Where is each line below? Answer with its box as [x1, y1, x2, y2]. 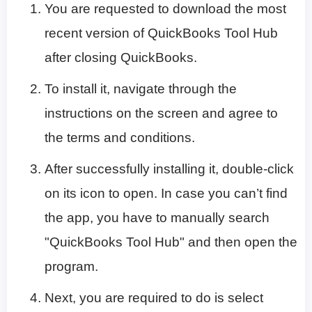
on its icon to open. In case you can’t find [45, 186, 288, 201]
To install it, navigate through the [45, 81, 237, 97]
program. [45, 259, 98, 274]
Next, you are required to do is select [45, 290, 263, 306]
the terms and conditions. [45, 130, 195, 146]
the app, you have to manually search [45, 210, 270, 226]
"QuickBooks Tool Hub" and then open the [45, 235, 297, 250]
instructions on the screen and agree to [45, 106, 278, 121]
